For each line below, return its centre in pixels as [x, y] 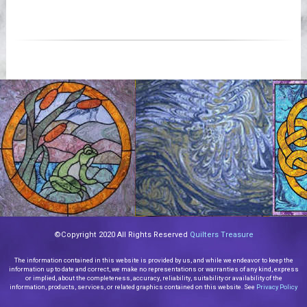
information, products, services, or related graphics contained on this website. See [133, 286]
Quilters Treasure [221, 234]
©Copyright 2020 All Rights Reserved [122, 234]
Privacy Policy [277, 286]
